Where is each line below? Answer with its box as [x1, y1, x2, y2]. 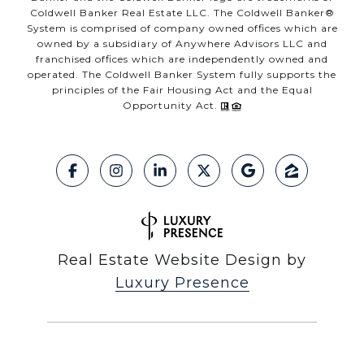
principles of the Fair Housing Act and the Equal [51, 84, 313, 97]
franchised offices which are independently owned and [36, 53, 328, 66]
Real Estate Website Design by [58, 251, 306, 270]
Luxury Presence [115, 274, 249, 292]
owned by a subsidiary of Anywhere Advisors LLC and [37, 37, 327, 50]
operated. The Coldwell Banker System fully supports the [28, 68, 336, 81]
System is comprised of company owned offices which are [26, 22, 338, 35]
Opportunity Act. [123, 99, 221, 112]
